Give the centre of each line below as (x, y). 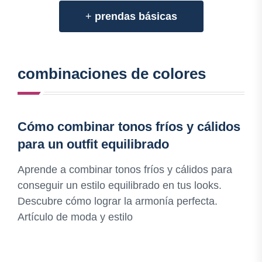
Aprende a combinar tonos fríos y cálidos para (125, 170)
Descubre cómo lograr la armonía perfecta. (118, 201)
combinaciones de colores (112, 74)
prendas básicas (136, 17)
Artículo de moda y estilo (75, 217)
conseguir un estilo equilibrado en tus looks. (120, 186)
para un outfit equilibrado (93, 144)
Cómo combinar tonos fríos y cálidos (129, 127)
